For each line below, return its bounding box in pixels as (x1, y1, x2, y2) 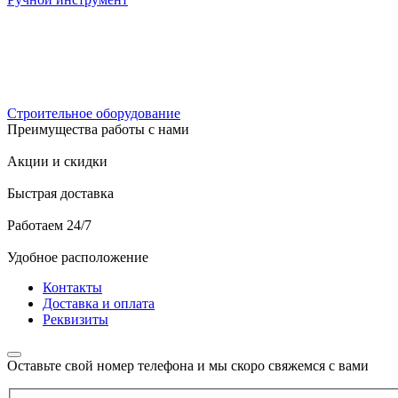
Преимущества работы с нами (7, 121, 189, 137)
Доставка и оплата (43, 295, 155, 311)
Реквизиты (43, 311, 108, 327)
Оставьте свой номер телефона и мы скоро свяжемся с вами (7, 357, 369, 373)
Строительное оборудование (7, 105, 180, 121)
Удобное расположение (7, 249, 148, 265)
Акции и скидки (7, 153, 107, 169)
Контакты (43, 279, 102, 295)
